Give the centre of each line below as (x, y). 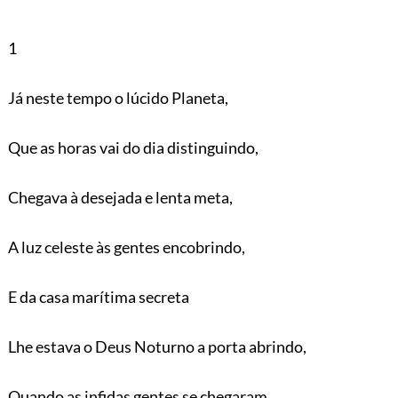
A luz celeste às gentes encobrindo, (126, 247)
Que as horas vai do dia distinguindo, (133, 147)
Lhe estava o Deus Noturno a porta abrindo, (157, 346)
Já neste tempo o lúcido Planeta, (118, 97)
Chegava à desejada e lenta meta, (120, 197)
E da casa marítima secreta (98, 296)
